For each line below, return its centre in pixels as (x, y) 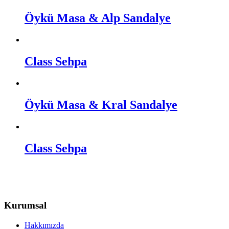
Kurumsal (25, 205)
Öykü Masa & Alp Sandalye (98, 18)
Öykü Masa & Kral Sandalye (101, 105)
